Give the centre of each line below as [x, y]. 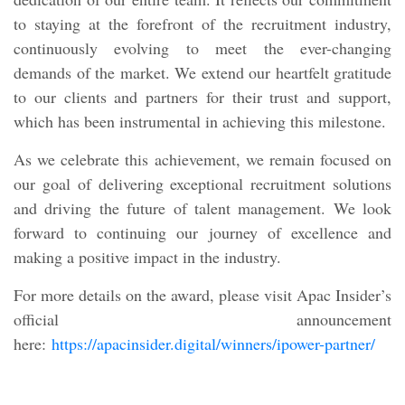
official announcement [202, 319]
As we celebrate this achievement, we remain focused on [202, 159]
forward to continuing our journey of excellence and [202, 232]
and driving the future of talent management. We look [202, 207]
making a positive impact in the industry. [147, 256]
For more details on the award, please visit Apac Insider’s [202, 294]
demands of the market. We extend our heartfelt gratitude [202, 72]
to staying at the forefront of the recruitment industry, [202, 23]
